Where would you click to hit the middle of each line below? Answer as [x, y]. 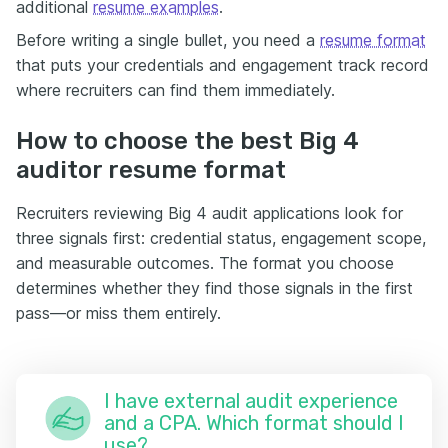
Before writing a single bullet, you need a [168, 39]
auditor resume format [151, 169]
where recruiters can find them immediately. [175, 89]
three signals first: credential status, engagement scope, [221, 237]
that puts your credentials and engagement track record [222, 64]
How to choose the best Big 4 [187, 140]
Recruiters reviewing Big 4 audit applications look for [209, 212]
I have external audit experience [251, 400]
